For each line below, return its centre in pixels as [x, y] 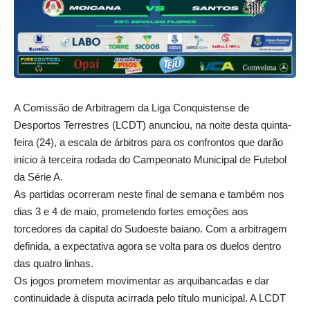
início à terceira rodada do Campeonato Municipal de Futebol [150, 159]
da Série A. [38, 176]
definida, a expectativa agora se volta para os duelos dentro [147, 246]
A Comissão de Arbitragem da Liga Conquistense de [131, 107]
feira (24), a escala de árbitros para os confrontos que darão [148, 142]
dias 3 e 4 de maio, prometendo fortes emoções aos [131, 211]
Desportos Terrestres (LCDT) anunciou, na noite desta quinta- [153, 125]
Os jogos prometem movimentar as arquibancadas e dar [142, 280]
